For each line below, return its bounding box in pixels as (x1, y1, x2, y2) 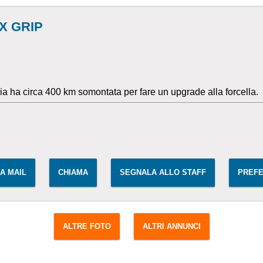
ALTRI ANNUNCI (142, 222, 201, 231)
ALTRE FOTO (62, 222, 111, 231)
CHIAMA (58, 168, 88, 177)
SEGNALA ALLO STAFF (120, 168, 206, 177)
